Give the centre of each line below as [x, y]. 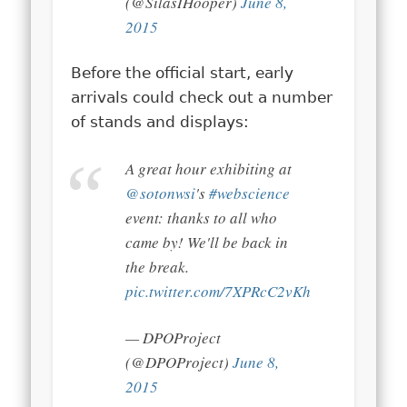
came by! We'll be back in [207, 242]
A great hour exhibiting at [209, 168]
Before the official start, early [183, 72]
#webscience [250, 193]
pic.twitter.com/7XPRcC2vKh [218, 291]
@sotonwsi [161, 193]
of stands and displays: [160, 121]
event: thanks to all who [202, 217]
